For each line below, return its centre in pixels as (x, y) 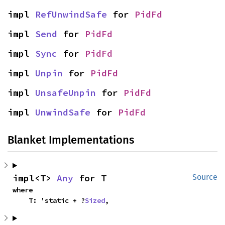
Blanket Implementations (71, 140)
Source (205, 177)
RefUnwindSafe (71, 14)
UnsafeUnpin (66, 93)
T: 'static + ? (57, 200)
